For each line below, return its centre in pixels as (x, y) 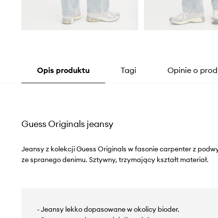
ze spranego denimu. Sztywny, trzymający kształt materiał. (115, 160)
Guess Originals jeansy (67, 124)
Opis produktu (63, 70)
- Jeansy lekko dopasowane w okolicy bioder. (108, 209)
